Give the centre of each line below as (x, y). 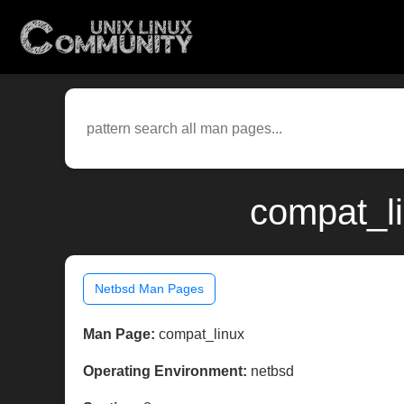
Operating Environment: (165, 372)
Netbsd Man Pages (149, 289)
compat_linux (200, 335)
